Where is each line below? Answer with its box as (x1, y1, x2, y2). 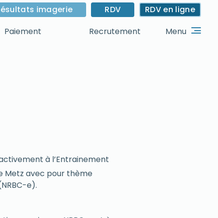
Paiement (4, 26, 41, 37)
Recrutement (89, 26, 141, 37)
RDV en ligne (145, 4, 195, 15)
